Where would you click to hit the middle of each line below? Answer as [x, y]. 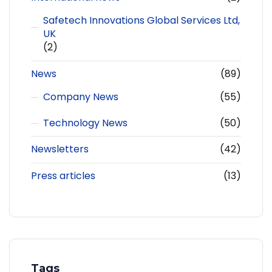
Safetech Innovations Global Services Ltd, [141, 21]
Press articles [63, 176]
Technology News [85, 123]
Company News [81, 97]
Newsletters [60, 149]
